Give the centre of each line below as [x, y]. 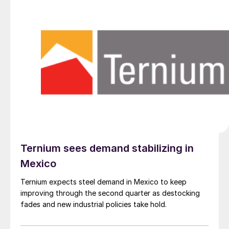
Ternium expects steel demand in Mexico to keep [104, 182]
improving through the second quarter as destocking [110, 193]
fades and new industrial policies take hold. [94, 204]
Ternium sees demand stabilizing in [107, 148]
